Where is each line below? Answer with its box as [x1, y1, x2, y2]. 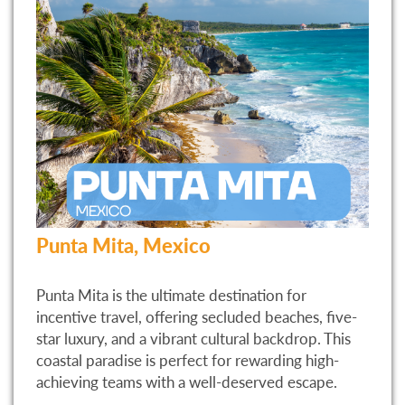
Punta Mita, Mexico [36, 232, 211, 258]
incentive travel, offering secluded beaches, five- [36, 306, 357, 326]
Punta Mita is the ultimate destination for [36, 285, 306, 305]
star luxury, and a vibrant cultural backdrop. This [36, 328, 351, 348]
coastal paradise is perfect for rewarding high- [36, 350, 339, 370]
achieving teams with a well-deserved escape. [36, 372, 337, 391]
